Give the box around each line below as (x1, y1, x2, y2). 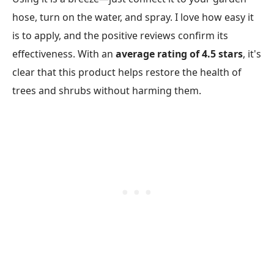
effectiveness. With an (12, 47, 116, 61)
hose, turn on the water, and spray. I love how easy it (12, 10, 254, 24)
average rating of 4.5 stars (116, 47, 243, 61)
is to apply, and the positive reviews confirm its (12, 29, 228, 43)
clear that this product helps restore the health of (12, 65, 241, 80)
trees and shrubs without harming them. (12, 84, 201, 98)
